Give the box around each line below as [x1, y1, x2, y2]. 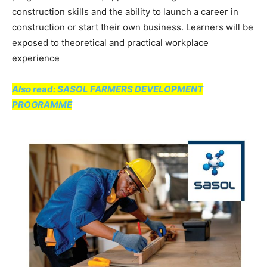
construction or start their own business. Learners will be [12, 21, 253, 33]
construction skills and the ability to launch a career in [12, 5, 238, 17]
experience [12, 52, 60, 64]
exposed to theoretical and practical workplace [12, 36, 209, 48]
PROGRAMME [12, 98, 72, 110]
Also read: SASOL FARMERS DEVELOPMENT [12, 83, 203, 95]
